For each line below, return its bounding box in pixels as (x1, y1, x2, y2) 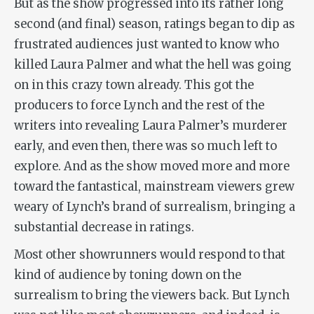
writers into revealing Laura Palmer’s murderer (14, 118, 287, 133)
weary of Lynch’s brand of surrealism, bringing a (14, 199, 295, 214)
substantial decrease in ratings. (14, 219, 194, 235)
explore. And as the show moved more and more (14, 158, 289, 174)
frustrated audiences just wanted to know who (14, 36, 279, 52)
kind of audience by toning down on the (14, 267, 241, 282)
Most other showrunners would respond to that (14, 247, 285, 262)
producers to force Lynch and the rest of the (14, 97, 264, 113)
